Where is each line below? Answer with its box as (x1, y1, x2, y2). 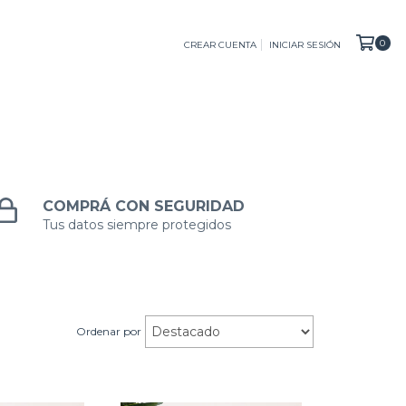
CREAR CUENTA (183, 38, 256, 51)
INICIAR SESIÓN (268, 38, 341, 51)
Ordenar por (76, 324, 141, 338)
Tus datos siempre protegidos (43, 217, 232, 234)
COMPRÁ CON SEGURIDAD (43, 198, 246, 216)
